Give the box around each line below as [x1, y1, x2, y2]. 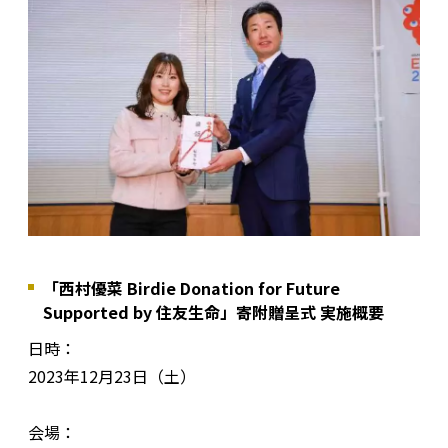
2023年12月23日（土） [28, 363, 196, 388]
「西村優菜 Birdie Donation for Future [43, 275, 340, 300]
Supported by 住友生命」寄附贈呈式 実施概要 [43, 299, 384, 324]
